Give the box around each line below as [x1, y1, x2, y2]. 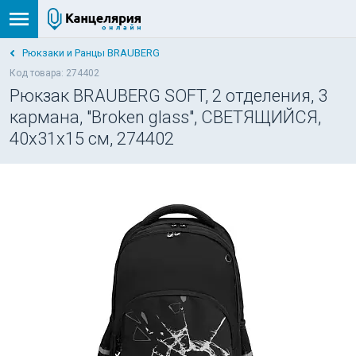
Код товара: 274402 [10, 68, 99, 79]
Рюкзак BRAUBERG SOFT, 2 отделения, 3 [10, 86, 327, 106]
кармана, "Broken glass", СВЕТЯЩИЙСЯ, [10, 107, 321, 127]
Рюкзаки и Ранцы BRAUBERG [22, 47, 160, 59]
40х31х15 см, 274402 [10, 129, 174, 149]
